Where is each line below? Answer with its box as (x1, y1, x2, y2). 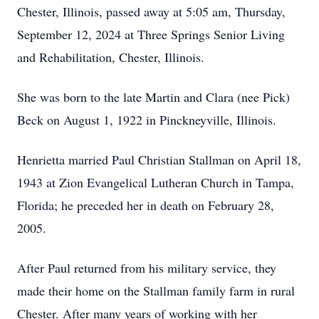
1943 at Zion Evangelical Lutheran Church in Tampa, (17, 174, 294, 191)
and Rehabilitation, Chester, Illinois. (17, 48, 204, 66)
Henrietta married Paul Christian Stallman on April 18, (17, 151, 301, 168)
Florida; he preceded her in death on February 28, (17, 197, 274, 214)
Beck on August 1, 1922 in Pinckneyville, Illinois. (17, 111, 276, 128)
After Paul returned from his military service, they (17, 259, 276, 276)
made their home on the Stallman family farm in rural (17, 282, 295, 299)
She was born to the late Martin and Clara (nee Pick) (17, 88, 290, 105)
